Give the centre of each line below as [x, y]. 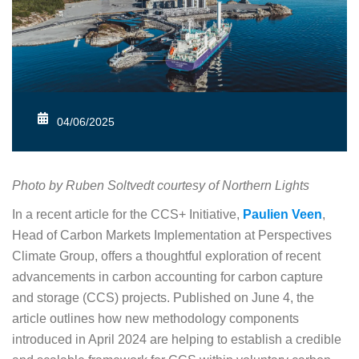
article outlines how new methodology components [155, 319]
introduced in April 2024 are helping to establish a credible [177, 340]
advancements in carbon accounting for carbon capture [167, 277]
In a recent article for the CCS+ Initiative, [127, 215]
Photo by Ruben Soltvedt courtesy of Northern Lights [161, 186]
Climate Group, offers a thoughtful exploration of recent [166, 256]
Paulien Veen [282, 215]
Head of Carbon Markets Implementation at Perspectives [172, 236]
